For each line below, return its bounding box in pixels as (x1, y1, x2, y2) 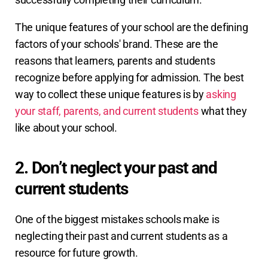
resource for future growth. (15, 246, 138, 260)
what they (198, 105, 247, 118)
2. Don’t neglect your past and (15, 158, 218, 178)
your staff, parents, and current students (15, 105, 199, 118)
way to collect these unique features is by (15, 88, 206, 101)
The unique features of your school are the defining (15, 21, 248, 34)
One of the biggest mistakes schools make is (15, 213, 220, 226)
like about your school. (15, 121, 120, 135)
